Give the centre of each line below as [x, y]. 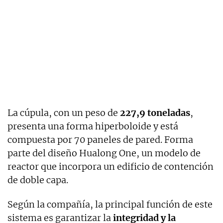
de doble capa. [38, 180]
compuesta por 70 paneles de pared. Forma [100, 139]
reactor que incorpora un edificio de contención [111, 166]
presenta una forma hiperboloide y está [93, 126]
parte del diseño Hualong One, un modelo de [104, 153]
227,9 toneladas [155, 112]
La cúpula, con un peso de [64, 112]
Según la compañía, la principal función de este [110, 204]
